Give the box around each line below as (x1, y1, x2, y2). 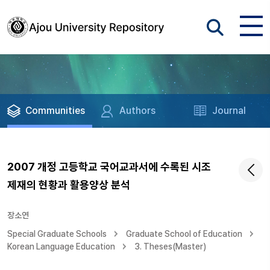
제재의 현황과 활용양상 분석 (7, 178, 130, 191)
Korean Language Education (7, 242, 115, 251)
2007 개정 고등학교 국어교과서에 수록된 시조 (7, 160, 211, 173)
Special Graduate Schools (7, 229, 107, 239)
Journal (212, 105, 246, 116)
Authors (119, 105, 156, 116)
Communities (25, 105, 85, 116)
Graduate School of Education (126, 229, 242, 239)
